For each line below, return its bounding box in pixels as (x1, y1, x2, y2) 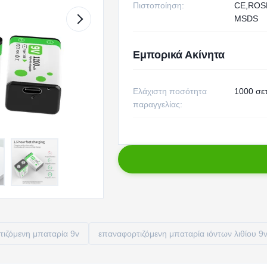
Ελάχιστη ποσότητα (132, 86, 207, 96)
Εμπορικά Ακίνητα (132, 49, 225, 61)
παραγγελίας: (132, 100, 182, 109)
